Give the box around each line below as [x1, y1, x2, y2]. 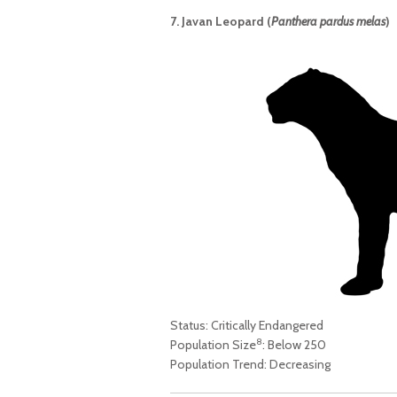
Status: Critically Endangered [170, 317, 323, 334]
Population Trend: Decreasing [170, 356, 331, 373]
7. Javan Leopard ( [170, 13, 271, 30]
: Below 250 [262, 337, 326, 354]
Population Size [170, 337, 256, 354]
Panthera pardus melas [271, 13, 385, 30]
